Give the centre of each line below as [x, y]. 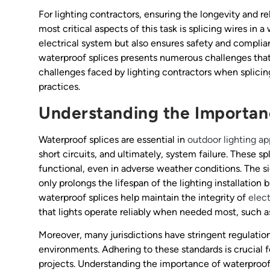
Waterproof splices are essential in [113, 139]
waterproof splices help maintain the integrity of [143, 197]
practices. [59, 87]
